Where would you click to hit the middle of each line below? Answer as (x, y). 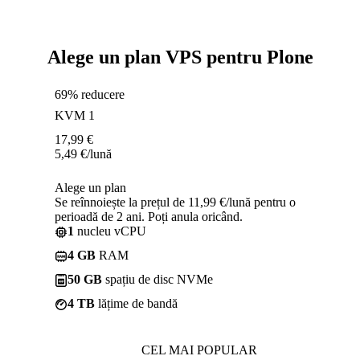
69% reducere (90, 94)
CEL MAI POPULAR (199, 350)
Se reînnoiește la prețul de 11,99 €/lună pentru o (175, 202)
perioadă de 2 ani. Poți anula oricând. (149, 216)
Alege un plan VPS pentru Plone (180, 57)
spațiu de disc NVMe (157, 279)
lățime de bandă (136, 303)
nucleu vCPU (110, 231)
